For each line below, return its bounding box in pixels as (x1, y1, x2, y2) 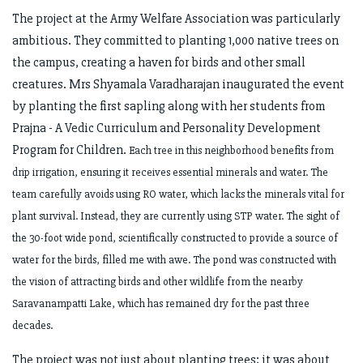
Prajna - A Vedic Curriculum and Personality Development (12, 120, 321, 137)
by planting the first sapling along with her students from (12, 98, 325, 115)
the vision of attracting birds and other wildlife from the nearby (12, 275, 303, 289)
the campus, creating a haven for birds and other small (12, 54, 305, 71)
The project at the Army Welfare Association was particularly (12, 11, 340, 28)
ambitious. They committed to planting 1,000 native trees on (12, 32, 339, 49)
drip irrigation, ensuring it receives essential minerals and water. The (12, 165, 328, 180)
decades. (12, 318, 53, 333)
